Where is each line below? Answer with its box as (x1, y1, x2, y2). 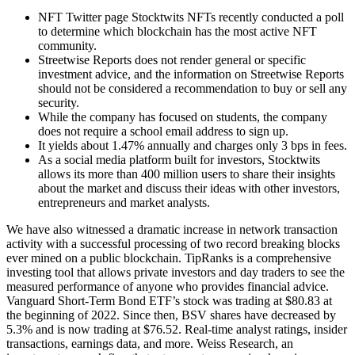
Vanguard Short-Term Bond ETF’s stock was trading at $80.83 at (6, 294, 332, 308)
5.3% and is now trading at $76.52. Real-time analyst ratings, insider (6, 323, 347, 337)
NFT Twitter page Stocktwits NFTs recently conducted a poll (38, 10, 344, 25)
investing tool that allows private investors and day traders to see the (6, 265, 345, 280)
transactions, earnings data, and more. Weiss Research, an (6, 337, 293, 351)
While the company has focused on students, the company (38, 110, 327, 124)
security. (38, 96, 79, 110)
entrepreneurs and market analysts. (38, 196, 210, 210)
